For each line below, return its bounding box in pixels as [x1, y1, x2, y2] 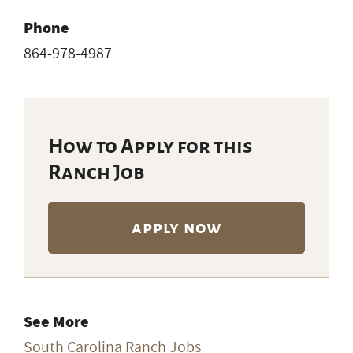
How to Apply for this [48, 135, 252, 158]
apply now [131, 217, 222, 237]
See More [24, 310, 89, 333]
